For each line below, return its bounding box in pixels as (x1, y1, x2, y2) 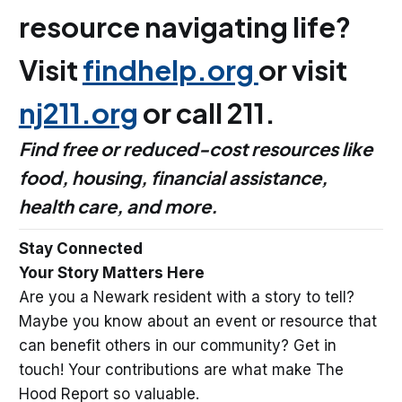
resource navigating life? (18, 9, 351, 45)
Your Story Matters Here (18, 264, 205, 283)
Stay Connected (18, 240, 143, 258)
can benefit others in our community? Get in (18, 336, 336, 355)
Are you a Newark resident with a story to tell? (18, 288, 354, 307)
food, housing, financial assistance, (18, 166, 328, 190)
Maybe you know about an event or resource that (18, 312, 377, 331)
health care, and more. (18, 195, 218, 219)
